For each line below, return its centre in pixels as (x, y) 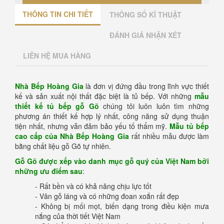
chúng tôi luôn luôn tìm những (154, 106)
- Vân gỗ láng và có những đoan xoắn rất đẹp (107, 196)
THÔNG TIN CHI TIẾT (58, 14)
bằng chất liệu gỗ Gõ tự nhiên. (63, 146)
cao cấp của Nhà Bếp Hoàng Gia (72, 136)
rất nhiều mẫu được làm (169, 136)
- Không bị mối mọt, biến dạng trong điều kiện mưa (122, 206)
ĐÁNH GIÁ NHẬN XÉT (145, 35)
